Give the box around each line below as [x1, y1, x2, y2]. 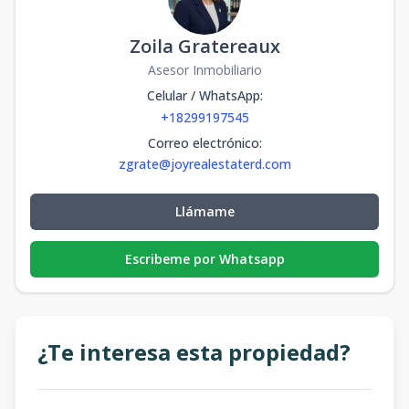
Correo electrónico [147, 134, 259, 152]
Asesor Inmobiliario [147, 61, 262, 79]
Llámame [174, 203, 235, 220]
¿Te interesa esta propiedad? [37, 337, 351, 367]
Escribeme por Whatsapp [124, 250, 285, 267]
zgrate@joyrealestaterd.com [118, 155, 291, 173]
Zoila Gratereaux [129, 34, 280, 58]
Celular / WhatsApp [146, 87, 260, 104]
